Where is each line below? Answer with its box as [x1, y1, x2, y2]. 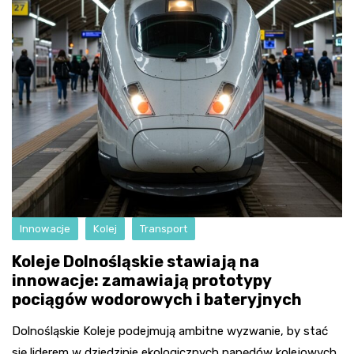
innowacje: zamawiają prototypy [12, 271, 271, 290]
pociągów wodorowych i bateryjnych [12, 290, 302, 309]
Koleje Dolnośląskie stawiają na [12, 252, 259, 271]
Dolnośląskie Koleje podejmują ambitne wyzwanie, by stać [12, 324, 328, 338]
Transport [140, 223, 187, 235]
